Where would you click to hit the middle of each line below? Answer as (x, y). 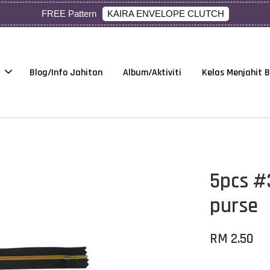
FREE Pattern (69, 14)
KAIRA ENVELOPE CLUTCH (165, 13)
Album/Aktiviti (152, 72)
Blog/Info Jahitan (66, 72)
